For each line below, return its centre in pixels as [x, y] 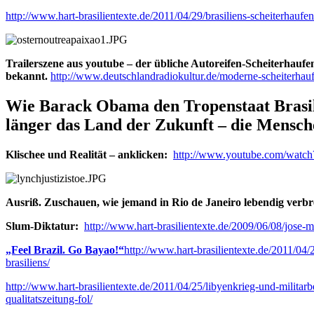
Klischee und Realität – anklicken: [87, 155]
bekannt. [27, 76]
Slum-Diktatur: [42, 226]
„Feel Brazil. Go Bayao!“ [65, 250]
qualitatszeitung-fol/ [49, 299]
